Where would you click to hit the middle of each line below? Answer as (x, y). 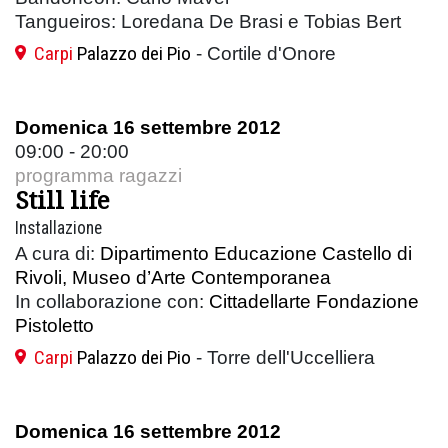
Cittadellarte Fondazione (314, 301)
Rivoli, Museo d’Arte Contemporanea (173, 277)
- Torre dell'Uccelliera (283, 357)
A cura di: (57, 253)
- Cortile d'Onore (263, 53)
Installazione (58, 227)
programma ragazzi (98, 175)
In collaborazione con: (112, 301)
